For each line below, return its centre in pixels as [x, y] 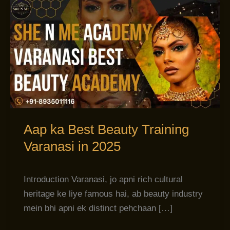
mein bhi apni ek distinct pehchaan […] [98, 208]
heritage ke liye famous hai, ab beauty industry [113, 194]
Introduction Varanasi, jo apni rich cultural [103, 180]
